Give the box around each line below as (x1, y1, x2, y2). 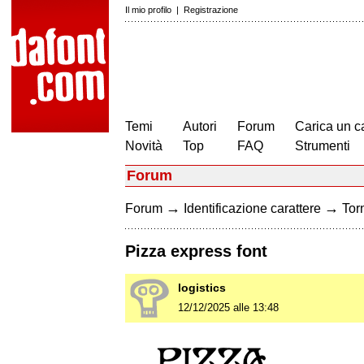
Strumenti (295, 139, 350, 153)
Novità (125, 139, 162, 153)
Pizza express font (125, 242, 267, 261)
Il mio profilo (125, 5, 171, 15)
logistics (178, 281, 226, 295)
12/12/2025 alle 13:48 (178, 301, 279, 314)
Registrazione (184, 5, 238, 15)
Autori (183, 119, 217, 133)
